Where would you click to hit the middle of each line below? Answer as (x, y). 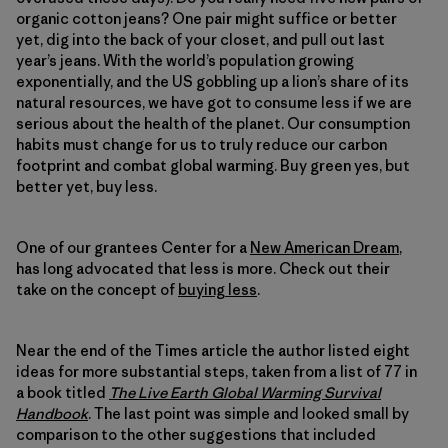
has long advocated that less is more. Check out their (203, 268)
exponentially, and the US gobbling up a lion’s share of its (212, 81)
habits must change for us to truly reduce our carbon (201, 144)
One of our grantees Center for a (133, 247)
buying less (217, 289)
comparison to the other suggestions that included (196, 434)
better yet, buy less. (86, 186)
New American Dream (324, 247)
